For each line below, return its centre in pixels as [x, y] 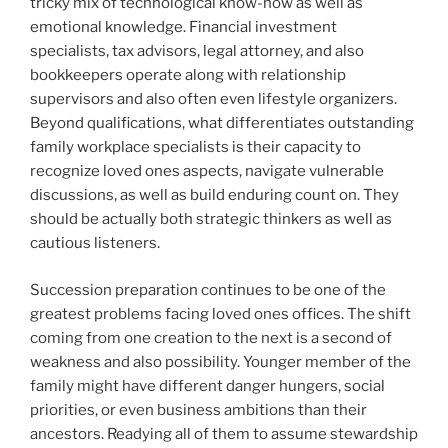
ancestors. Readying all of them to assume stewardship [224, 433]
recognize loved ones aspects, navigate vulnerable [207, 171]
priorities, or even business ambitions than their [198, 409]
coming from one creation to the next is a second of [211, 337]
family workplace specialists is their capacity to [195, 147]
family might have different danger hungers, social [207, 385]
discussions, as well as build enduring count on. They [214, 195]
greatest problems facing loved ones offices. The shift [220, 313]
